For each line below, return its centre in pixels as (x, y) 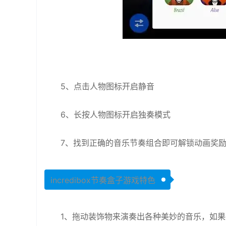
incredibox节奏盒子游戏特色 (103, 180)
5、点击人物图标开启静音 (107, 87)
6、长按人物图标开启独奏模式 (116, 115)
